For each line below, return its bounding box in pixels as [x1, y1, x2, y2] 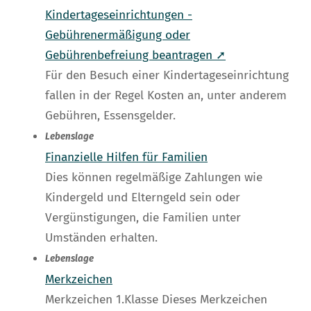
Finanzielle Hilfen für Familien [45, 150, 208, 165]
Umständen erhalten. [45, 230, 158, 246]
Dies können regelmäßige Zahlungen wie [45, 170, 262, 185]
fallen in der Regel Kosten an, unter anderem [45, 88, 287, 103]
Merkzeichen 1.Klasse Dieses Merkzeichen [45, 292, 267, 308]
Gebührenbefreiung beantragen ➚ [45, 48, 226, 63]
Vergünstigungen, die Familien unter [45, 210, 241, 226]
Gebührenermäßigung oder [45, 28, 190, 43]
